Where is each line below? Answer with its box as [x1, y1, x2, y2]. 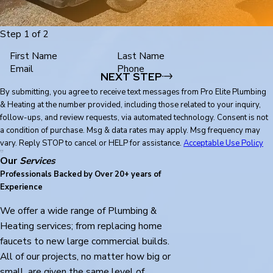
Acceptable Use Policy [183, 137, 263, 149]
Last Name [116, 49, 165, 63]
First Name [9, 49, 57, 63]
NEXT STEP [100, 69, 162, 83]
